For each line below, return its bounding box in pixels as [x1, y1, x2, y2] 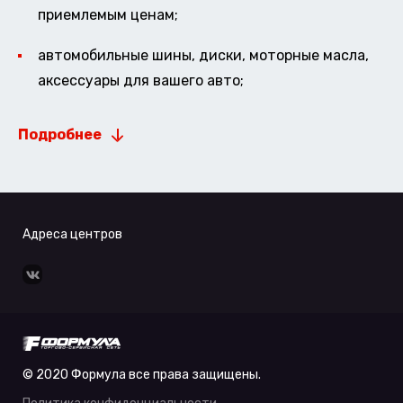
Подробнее [18, 126, 102, 144]
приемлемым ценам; [37, 6, 178, 24]
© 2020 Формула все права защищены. [22, 366, 261, 382]
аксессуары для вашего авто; [37, 72, 244, 90]
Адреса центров [22, 226, 122, 242]
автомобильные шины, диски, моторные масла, [37, 47, 369, 65]
